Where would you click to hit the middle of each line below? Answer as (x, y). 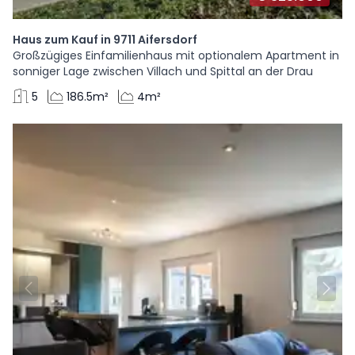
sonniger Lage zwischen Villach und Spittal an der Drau (163, 71)
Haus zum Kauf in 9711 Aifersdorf (105, 40)
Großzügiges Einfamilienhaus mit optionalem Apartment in (176, 55)
